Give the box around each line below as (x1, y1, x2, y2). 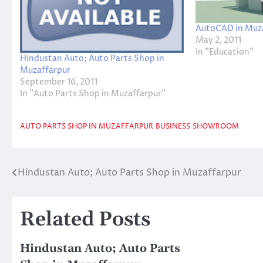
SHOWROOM (193, 122, 239, 131)
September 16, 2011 (20, 76, 97, 87)
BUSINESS (156, 122, 190, 131)
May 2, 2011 (195, 34, 241, 46)
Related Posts (20, 207, 150, 232)
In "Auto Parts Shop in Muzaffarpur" (20, 87, 166, 99)
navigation (11, 187, 88, 205)
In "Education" (195, 46, 254, 58)
